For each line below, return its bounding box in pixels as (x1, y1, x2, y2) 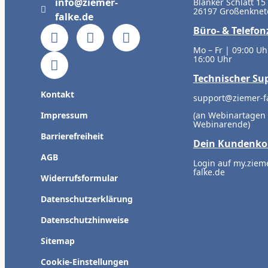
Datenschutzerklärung (41, 193, 133, 205)
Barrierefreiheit (41, 130, 103, 142)
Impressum (41, 109, 88, 121)
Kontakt (41, 89, 74, 100)
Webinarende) (193, 118, 250, 130)
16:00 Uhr (193, 53, 232, 65)
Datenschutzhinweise (41, 214, 129, 226)
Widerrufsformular (41, 172, 118, 184)
